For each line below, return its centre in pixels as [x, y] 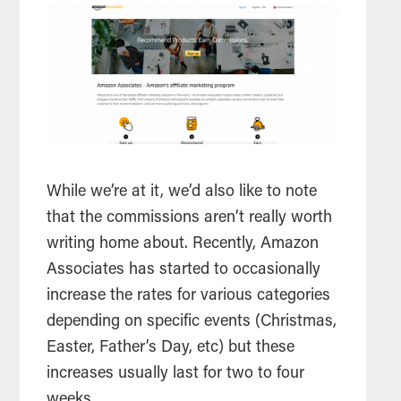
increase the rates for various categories [189, 296]
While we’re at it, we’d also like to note [182, 192]
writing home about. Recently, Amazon [183, 244]
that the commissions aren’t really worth [190, 218]
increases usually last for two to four [176, 374]
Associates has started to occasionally [184, 270]
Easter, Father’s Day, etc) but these [171, 348]
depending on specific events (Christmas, [192, 322]
